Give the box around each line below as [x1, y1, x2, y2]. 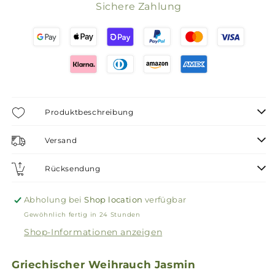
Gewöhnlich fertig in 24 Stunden [24, 211, 141, 219]
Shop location [84, 195, 143, 205]
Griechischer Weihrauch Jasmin [12, 258, 196, 271]
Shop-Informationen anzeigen [24, 227, 163, 238]
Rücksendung [45, 164, 101, 173]
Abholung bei [24, 195, 85, 205]
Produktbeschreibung [45, 107, 134, 117]
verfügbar [142, 195, 187, 205]
